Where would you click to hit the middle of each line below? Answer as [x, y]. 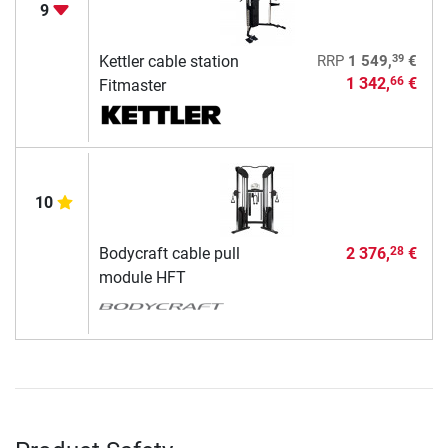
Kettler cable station [168, 61]
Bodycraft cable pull [169, 253]
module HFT [142, 277]
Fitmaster [132, 85]
